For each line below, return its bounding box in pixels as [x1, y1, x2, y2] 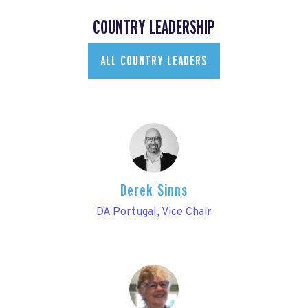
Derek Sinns [120, 181, 188, 199]
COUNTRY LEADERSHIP [93, 17, 215, 38]
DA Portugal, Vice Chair [96, 206, 212, 220]
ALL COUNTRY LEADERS [100, 54, 208, 68]
